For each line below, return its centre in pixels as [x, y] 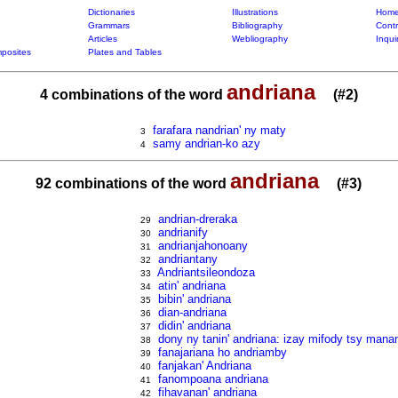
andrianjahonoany [203, 246]
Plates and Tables [124, 52]
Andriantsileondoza [207, 272]
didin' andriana [195, 326]
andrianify [183, 232]
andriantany [188, 259]
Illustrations [255, 12]
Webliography [259, 39]
